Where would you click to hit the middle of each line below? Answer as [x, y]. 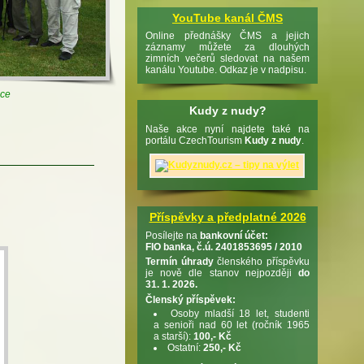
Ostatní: [185, 347]
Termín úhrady [180, 262]
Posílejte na [173, 235]
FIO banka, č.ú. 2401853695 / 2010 [224, 247]
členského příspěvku [262, 262]
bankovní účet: [234, 235]
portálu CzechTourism [195, 140]
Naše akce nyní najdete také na [227, 129]
